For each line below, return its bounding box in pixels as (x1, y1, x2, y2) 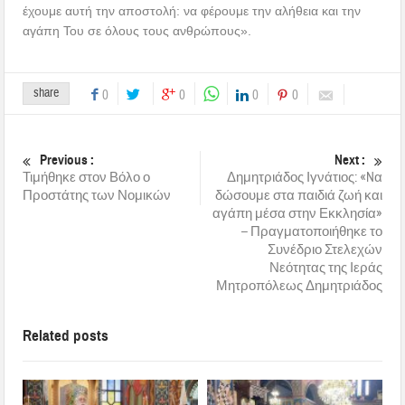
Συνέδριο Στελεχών (267, 240, 382, 259)
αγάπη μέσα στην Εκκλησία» (212, 204, 382, 222)
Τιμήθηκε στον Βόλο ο (23, 168, 151, 186)
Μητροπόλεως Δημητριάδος (215, 277, 382, 295)
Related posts (23, 325, 109, 345)
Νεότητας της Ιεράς (268, 259, 382, 277)
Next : (334, 151, 365, 168)
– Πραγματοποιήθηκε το (240, 222, 382, 240)
